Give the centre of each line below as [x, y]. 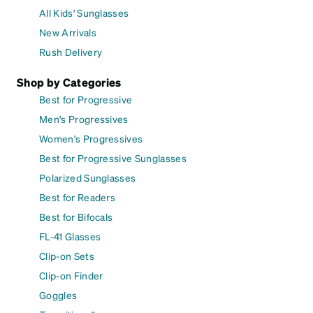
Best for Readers [78, 197]
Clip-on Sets [67, 255]
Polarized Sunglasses [88, 177]
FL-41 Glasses [70, 236]
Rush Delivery [71, 51]
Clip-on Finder [71, 275]
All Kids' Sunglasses [84, 12]
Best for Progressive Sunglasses [113, 158]
